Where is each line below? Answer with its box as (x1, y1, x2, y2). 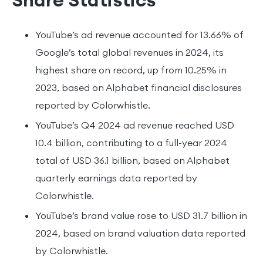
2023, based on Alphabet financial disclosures (35, 81, 242, 93)
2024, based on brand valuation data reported (35, 227, 245, 239)
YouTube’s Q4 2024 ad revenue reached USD (35, 119, 234, 131)
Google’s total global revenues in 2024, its (35, 46, 224, 58)
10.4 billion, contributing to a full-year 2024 (35, 136, 227, 149)
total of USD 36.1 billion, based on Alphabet (35, 154, 230, 166)
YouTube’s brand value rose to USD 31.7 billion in (35, 209, 247, 221)
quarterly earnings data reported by (35, 171, 197, 184)
